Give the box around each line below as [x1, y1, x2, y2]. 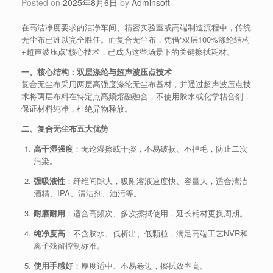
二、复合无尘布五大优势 [21, 122, 108, 134]
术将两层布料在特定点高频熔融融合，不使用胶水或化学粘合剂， [21, 90, 251, 102]
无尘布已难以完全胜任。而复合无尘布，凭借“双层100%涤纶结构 [21, 34, 250, 45]
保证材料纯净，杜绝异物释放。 [21, 102, 132, 114]
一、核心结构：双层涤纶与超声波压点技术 [21, 66, 172, 77]
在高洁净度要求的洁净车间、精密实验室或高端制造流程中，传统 [21, 21, 251, 33]
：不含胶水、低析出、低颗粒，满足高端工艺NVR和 [65, 227, 248, 239]
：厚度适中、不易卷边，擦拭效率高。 [73, 260, 208, 271]
